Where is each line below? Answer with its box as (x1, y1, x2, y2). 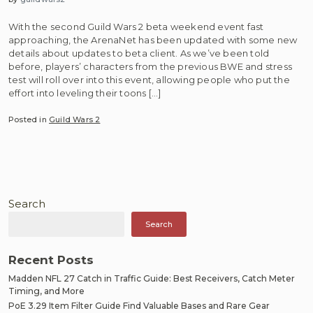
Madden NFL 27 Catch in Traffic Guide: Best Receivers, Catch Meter (8, 272, 295, 284)
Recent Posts (8, 252, 94, 267)
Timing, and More (8, 285, 85, 296)
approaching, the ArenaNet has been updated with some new (8, 34, 298, 45)
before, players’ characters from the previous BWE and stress (8, 60, 293, 72)
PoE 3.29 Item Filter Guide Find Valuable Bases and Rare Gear (8, 300, 270, 311)
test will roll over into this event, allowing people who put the (8, 73, 290, 85)
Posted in (8, 115, 50, 124)
